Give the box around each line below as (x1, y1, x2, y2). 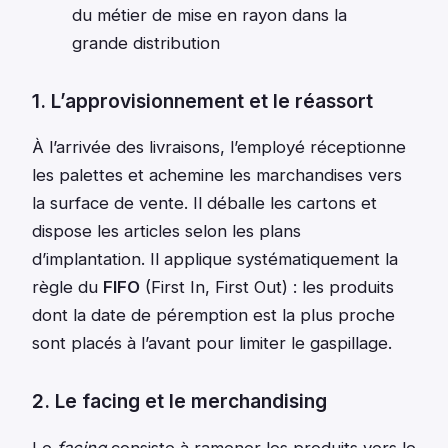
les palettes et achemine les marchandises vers (32, 165, 402, 186)
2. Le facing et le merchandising (32, 389, 327, 414)
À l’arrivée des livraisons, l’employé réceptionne (32, 137, 406, 158)
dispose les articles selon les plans (32, 221, 301, 242)
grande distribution (72, 32, 220, 53)
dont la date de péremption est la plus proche (32, 305, 395, 326)
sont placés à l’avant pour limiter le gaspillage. (32, 333, 392, 354)
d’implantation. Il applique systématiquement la (32, 249, 398, 270)
